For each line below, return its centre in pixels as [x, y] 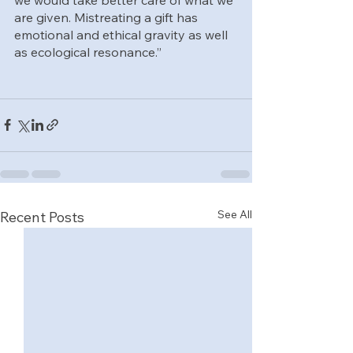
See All [235, 214]
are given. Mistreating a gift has [108, 17]
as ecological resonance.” [88, 52]
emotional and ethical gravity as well [123, 34]
